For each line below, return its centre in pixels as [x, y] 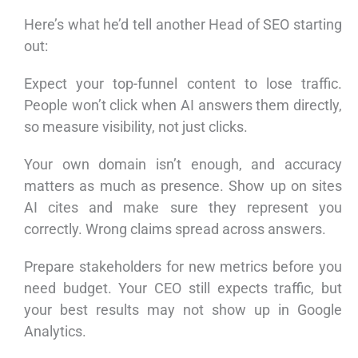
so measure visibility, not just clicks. [136, 127]
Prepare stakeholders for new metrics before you [183, 267]
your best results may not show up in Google [183, 310]
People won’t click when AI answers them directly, [183, 105]
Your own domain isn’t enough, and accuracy [183, 165]
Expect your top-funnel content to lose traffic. [183, 84]
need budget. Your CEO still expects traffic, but [183, 288]
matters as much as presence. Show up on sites [183, 186]
